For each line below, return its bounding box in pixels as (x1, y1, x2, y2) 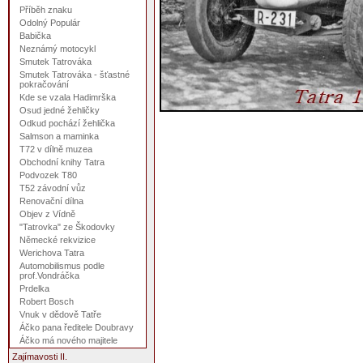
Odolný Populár (19, 18, 80, 28)
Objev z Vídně (19, 209, 75, 219)
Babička (19, 31, 51, 41)
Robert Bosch (19, 297, 74, 306)
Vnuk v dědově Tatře (19, 310, 101, 319)
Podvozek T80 (19, 170, 77, 180)
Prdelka (19, 284, 49, 293)
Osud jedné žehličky (19, 105, 100, 115)
